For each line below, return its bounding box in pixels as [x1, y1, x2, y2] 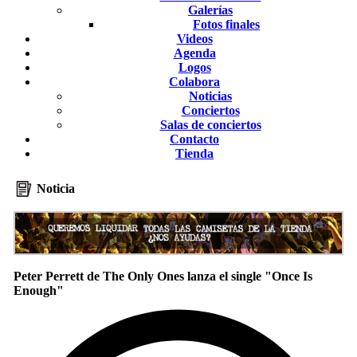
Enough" [14, 284, 64, 297]
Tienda [175, 147, 214, 160]
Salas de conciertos [159, 118, 261, 131]
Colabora [169, 75, 220, 88]
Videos [176, 32, 213, 45]
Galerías [188, 3, 233, 17]
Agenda [173, 46, 216, 60]
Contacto [170, 132, 219, 146]
